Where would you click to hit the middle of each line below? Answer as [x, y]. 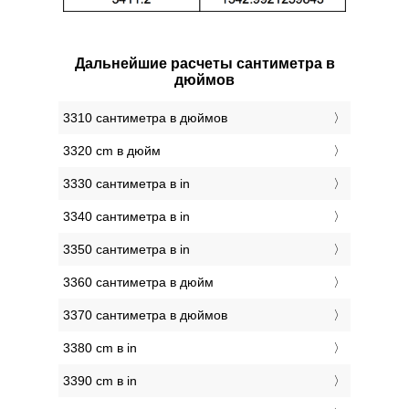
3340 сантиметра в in [126, 217]
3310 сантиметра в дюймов [145, 118]
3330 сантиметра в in [126, 184]
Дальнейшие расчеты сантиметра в [204, 64]
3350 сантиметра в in [126, 250]
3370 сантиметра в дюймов [145, 315]
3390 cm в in [100, 381]
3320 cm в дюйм [112, 151]
